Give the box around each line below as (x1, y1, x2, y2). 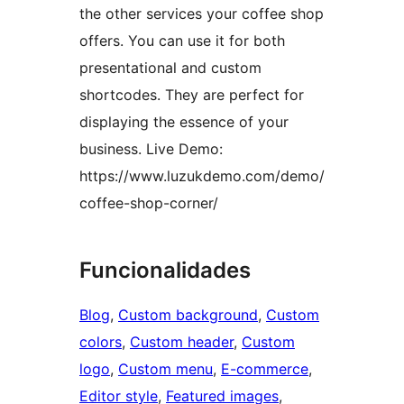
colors (79, 333, 122, 352)
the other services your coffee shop (79, 5, 324, 23)
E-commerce (221, 360, 308, 379)
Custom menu (118, 360, 213, 379)
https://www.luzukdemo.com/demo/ (79, 167, 325, 186)
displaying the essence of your (79, 113, 289, 132)
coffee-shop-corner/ (79, 194, 218, 213)
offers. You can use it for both (79, 32, 285, 50)
